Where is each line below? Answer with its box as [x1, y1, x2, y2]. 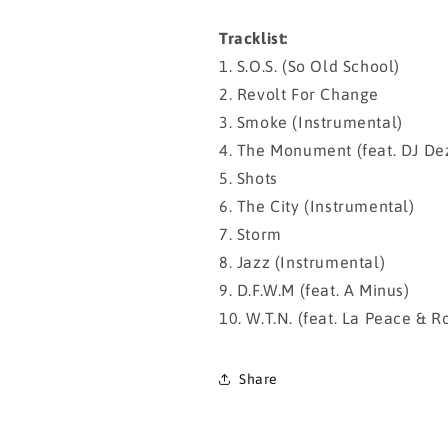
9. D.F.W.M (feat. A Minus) [219, 281, 410, 299]
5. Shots [219, 169, 278, 187]
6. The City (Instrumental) [219, 197, 415, 215]
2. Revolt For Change [219, 85, 379, 103]
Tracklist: [219, 29, 288, 47]
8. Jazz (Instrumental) [219, 253, 386, 271]
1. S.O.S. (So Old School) [219, 57, 400, 75]
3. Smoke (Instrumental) [219, 113, 403, 131]
